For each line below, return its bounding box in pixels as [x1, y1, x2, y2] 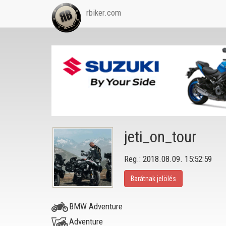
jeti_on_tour [124, 128, 196, 146]
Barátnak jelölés [131, 174, 176, 183]
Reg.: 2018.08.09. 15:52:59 [124, 153, 212, 164]
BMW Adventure [69, 201, 123, 211]
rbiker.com [86, 8, 121, 18]
